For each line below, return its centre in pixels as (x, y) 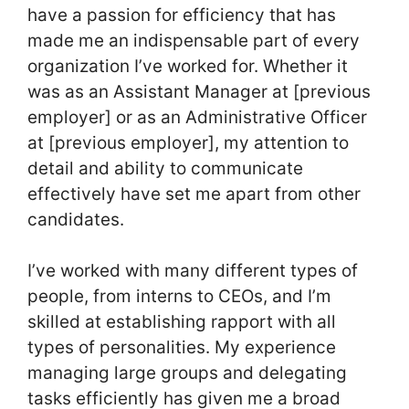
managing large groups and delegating (187, 373)
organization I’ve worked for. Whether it (188, 66)
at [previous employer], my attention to (188, 142)
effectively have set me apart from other (194, 194)
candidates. (76, 219)
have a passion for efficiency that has (182, 15)
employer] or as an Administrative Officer (197, 117)
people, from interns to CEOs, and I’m (179, 297)
